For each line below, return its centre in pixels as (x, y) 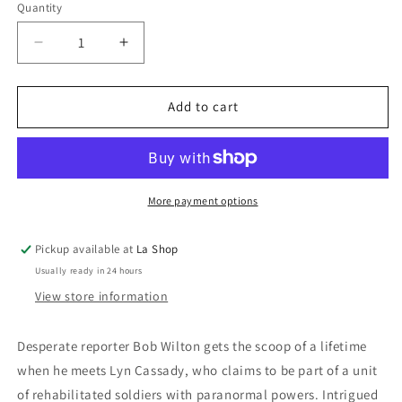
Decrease (71, 50)
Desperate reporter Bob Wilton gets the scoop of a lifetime (192, 345)
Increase (153, 50)
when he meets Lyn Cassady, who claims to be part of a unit (197, 370)
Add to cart (203, 107)
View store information (102, 296)
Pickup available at (86, 249)
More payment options (203, 200)
